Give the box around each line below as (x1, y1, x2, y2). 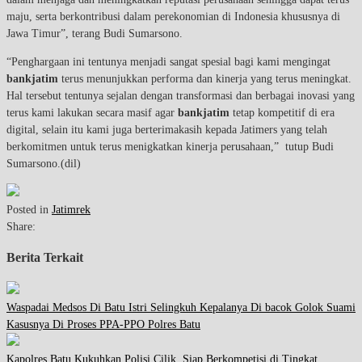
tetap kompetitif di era (229, 106, 335, 119)
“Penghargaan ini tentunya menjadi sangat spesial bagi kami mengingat (6, 55, 330, 68)
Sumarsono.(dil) (6, 157, 81, 170)
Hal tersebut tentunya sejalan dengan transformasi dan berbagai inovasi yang (6, 89, 355, 102)
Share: (6, 220, 36, 233)
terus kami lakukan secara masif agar (6, 106, 178, 119)
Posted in (6, 203, 52, 216)
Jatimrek (52, 203, 90, 216)
